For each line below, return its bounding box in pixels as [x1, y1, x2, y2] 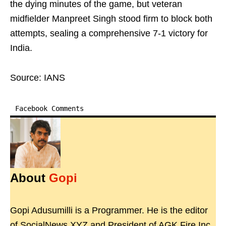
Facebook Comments [15, 104, 84, 113]
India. [10, 43, 32, 53]
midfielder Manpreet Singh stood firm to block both [10, 14, 212, 24]
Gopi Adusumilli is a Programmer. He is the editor [10, 205, 208, 216]
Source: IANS [10, 73, 65, 83]
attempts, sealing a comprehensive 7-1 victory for [10, 28, 208, 39]
